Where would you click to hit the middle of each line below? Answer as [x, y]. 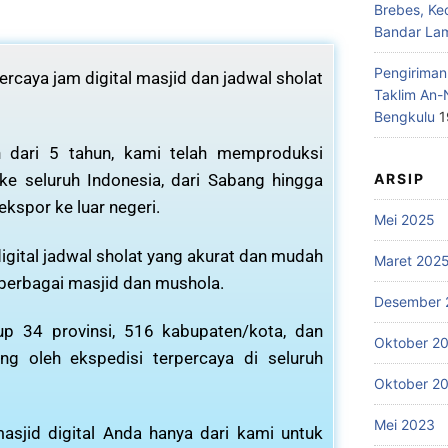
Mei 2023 [404, 424]
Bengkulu [404, 116]
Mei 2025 [404, 219]
